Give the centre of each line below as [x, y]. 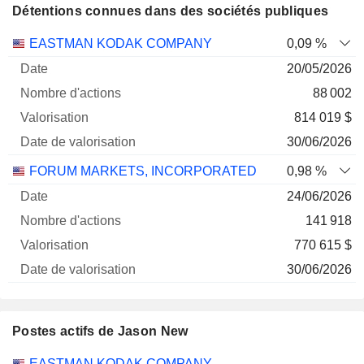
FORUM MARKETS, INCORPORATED [143, 171]
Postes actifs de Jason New [100, 331]
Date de [279, 43]
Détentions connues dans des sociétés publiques [171, 11]
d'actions [125, 59]
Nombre [125, 43]
